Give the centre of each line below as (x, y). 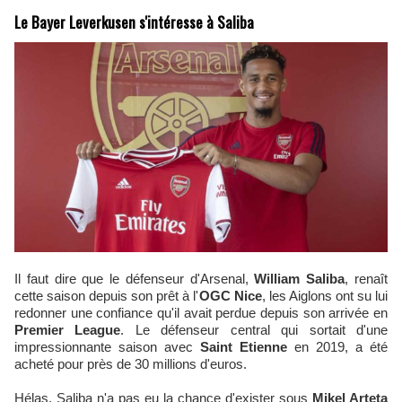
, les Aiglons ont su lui (325, 296)
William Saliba (300, 279)
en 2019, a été (337, 347)
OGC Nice (230, 296)
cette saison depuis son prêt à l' (107, 296)
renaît (371, 279)
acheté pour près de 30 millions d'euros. (131, 364)
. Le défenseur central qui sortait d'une (254, 330)
